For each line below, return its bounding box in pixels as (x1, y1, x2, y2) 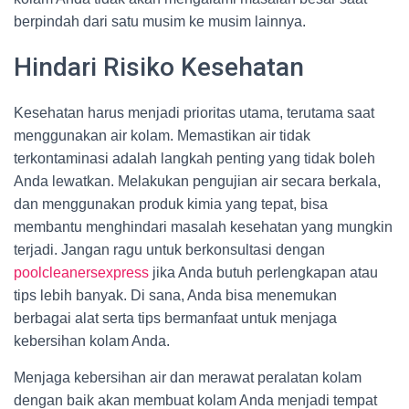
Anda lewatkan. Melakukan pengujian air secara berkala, (14, 173, 381, 189)
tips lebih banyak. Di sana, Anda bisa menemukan (14, 288, 337, 303)
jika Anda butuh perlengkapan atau (149, 265, 378, 280)
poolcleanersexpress (14, 265, 149, 280)
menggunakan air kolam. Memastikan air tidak (14, 128, 310, 143)
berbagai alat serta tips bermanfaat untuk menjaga (14, 310, 337, 326)
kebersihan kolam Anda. (14, 333, 170, 349)
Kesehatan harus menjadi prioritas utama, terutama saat (14, 105, 374, 121)
